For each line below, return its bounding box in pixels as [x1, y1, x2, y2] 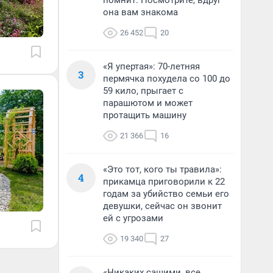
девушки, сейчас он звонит [103, 200, 222, 211]
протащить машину [103, 110, 186, 121]
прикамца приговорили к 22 [103, 176, 225, 187]
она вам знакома [103, 7, 178, 18]
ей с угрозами [103, 213, 163, 224]
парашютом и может [103, 97, 193, 108]
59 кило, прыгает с [103, 85, 183, 96]
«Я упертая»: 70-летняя [103, 61, 200, 72]
